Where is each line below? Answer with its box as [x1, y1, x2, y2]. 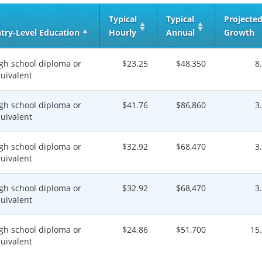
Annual [166, 27, 195, 38]
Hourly [109, 27, 136, 38]
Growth [224, 27, 254, 38]
